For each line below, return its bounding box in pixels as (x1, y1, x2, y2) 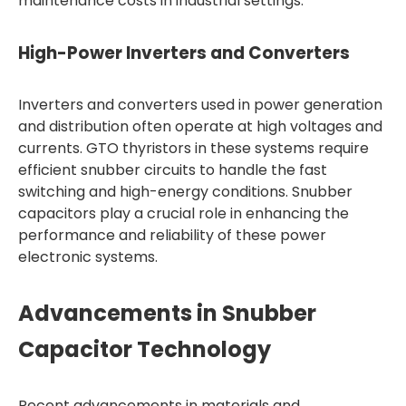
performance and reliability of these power (18, 225, 326, 246)
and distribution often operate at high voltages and (18, 116, 382, 137)
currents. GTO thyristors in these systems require (18, 138, 369, 159)
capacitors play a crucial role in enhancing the (18, 203, 349, 224)
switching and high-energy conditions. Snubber (18, 181, 353, 202)
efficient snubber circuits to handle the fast (18, 159, 327, 180)
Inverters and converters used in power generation (18, 94, 382, 115)
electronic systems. (18, 246, 158, 267)
